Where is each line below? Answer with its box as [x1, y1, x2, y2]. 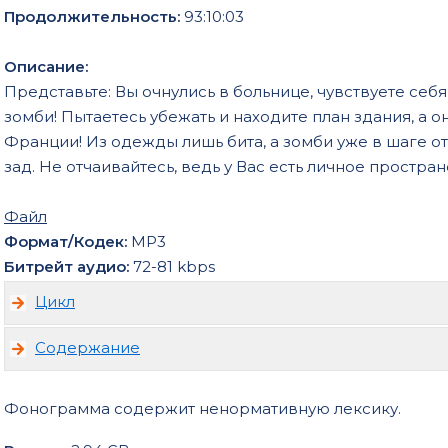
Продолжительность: [4, 6, 184, 26]
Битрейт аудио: [4, 256, 133, 276]
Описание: [4, 56, 88, 76]
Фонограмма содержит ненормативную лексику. [4, 398, 401, 418]
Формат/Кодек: [4, 231, 131, 251]
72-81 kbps [133, 256, 215, 276]
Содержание [35, 337, 140, 357]
